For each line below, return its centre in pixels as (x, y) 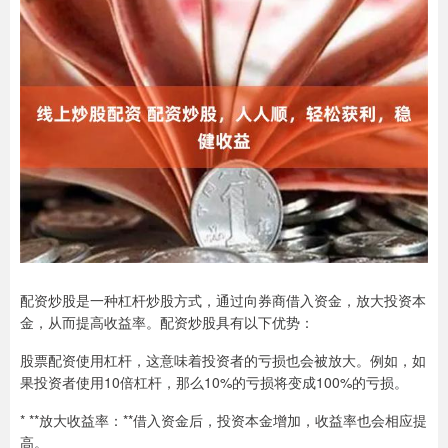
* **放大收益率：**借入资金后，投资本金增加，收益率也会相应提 (223, 420)
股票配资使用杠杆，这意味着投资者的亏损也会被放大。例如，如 (223, 360)
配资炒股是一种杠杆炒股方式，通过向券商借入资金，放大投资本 (223, 300)
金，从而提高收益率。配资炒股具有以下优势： (167, 322)
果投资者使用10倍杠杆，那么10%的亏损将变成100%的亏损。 (214, 382)
